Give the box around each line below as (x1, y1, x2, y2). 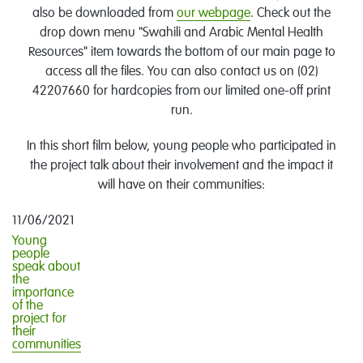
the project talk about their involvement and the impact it (30, 160, 333, 173)
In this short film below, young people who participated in (27, 140, 336, 153)
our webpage (177, 7, 250, 20)
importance (12, 287, 74, 300)
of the (12, 300, 43, 313)
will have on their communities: (98, 179, 265, 192)
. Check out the (250, 7, 331, 20)
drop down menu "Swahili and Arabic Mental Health (40, 27, 323, 40)
